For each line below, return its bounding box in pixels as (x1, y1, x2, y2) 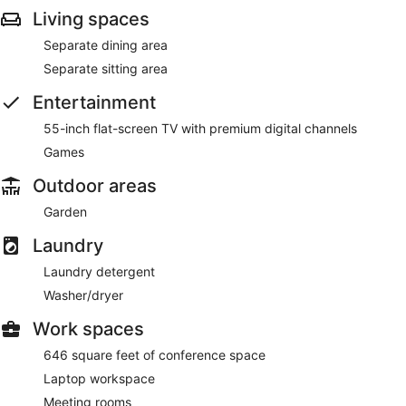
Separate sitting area (43, 60, 168, 76)
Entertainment (33, 91, 156, 113)
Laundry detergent (43, 263, 155, 279)
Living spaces (33, 7, 150, 30)
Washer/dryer (43, 286, 123, 303)
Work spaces (33, 317, 144, 340)
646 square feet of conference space (43, 346, 266, 362)
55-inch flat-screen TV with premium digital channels (43, 120, 357, 136)
